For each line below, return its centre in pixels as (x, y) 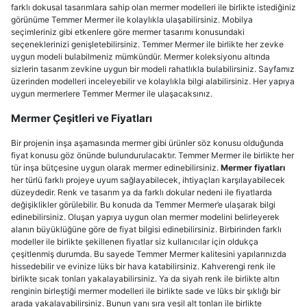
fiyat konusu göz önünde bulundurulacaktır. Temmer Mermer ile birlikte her (152, 155)
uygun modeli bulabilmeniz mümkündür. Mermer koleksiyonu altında (140, 57)
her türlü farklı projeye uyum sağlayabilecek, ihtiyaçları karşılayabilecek (148, 180)
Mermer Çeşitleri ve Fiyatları (82, 118)
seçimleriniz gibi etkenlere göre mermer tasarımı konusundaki (128, 32)
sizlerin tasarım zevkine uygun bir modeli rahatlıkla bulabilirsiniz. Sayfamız (153, 69)
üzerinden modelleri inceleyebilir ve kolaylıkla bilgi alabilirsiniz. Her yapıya (153, 81)
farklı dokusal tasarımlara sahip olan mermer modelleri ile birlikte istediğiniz (153, 7)
